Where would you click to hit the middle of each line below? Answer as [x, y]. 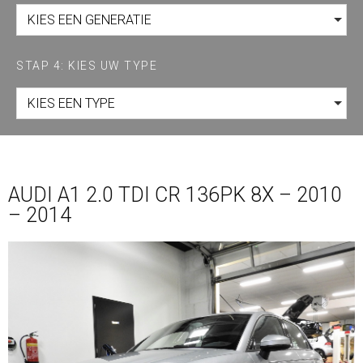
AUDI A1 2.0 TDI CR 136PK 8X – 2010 [175, 194]
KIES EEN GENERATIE [90, 19]
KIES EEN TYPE [71, 103]
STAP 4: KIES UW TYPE [87, 65]
